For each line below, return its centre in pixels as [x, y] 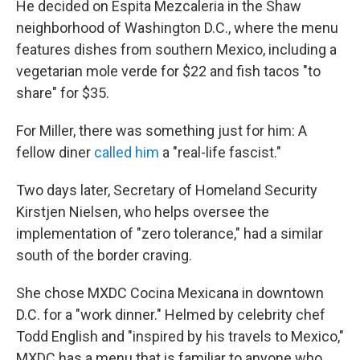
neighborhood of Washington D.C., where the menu [177, 28]
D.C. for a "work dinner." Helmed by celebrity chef [171, 315]
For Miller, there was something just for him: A [162, 131]
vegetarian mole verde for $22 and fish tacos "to [168, 72]
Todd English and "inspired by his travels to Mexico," [180, 337]
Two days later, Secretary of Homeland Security [167, 190]
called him [127, 153]
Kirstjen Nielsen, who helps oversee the [143, 212]
